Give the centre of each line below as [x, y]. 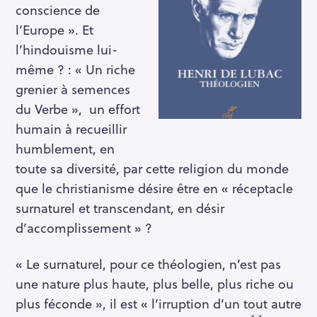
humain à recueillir [71, 129]
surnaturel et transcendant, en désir [120, 208]
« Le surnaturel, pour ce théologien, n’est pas [148, 263]
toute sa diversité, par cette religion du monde [152, 168]
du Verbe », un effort [78, 109]
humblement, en [65, 149]
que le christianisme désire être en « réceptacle [154, 188]
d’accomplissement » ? [84, 228]
